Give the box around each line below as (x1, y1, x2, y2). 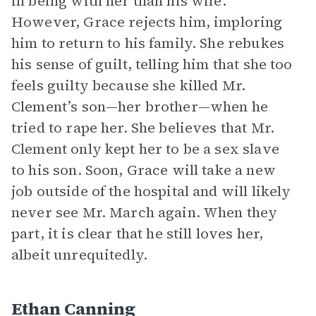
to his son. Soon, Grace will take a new (11, 160, 276, 180)
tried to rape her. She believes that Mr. (11, 118, 274, 138)
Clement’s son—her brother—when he (11, 97, 268, 116)
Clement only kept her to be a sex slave (11, 139, 279, 159)
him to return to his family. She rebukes (11, 33, 284, 53)
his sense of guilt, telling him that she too (11, 54, 293, 74)
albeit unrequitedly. (11, 245, 147, 265)
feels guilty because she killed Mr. (11, 75, 246, 95)
